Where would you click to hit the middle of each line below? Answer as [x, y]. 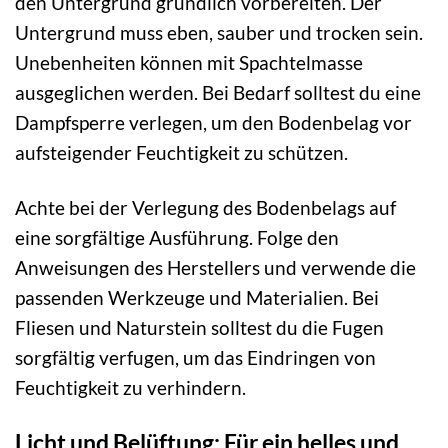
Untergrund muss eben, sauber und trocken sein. [219, 32]
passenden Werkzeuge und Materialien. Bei [197, 297]
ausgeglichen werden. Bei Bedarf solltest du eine [218, 92]
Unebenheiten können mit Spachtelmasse [189, 62]
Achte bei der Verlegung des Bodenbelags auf [205, 207]
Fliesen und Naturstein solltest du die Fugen [199, 327]
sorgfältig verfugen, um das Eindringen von [195, 357]
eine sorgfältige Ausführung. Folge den [177, 237]
